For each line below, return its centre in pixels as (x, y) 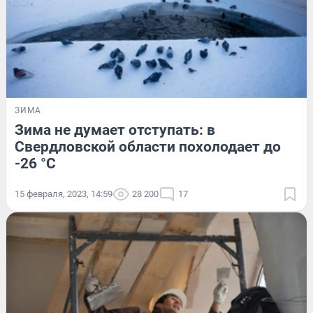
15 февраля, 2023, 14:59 (64, 194)
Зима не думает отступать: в (115, 130)
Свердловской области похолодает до (148, 147)
